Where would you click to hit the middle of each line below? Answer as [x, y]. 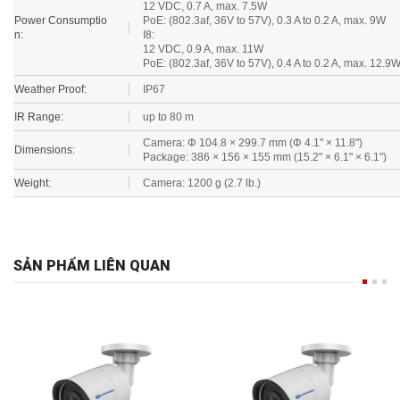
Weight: [33, 172]
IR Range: [39, 106]
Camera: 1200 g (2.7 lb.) [202, 172]
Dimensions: [45, 139]
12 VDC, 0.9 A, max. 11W [203, 38]
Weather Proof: [50, 78]
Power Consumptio [61, 9]
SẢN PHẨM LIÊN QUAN [92, 254]
